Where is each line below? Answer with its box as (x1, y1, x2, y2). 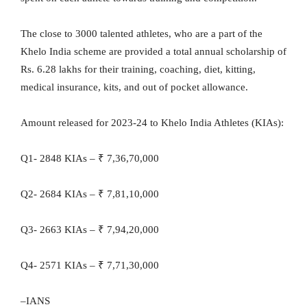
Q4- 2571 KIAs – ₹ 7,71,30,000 (21, 260, 159, 271)
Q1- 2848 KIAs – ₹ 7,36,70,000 (21, 153, 159, 164)
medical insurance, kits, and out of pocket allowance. (21, 82, 248, 93)
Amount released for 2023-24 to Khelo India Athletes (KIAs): (21, 117, 284, 129)
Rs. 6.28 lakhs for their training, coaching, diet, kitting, (21, 64, 256, 75)
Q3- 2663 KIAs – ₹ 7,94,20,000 (21, 224, 159, 236)
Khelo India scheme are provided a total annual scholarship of (21, 46, 286, 58)
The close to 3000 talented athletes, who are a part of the (21, 28, 262, 40)
